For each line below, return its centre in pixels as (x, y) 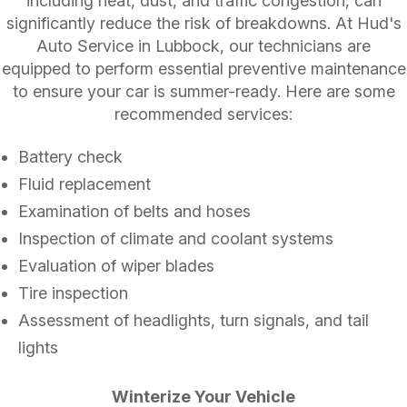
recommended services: (203, 114)
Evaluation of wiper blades (116, 265)
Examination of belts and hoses (134, 211)
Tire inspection (73, 293)
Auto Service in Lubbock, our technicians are (203, 45)
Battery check (70, 156)
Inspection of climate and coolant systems (176, 238)
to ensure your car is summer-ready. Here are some (203, 91)
